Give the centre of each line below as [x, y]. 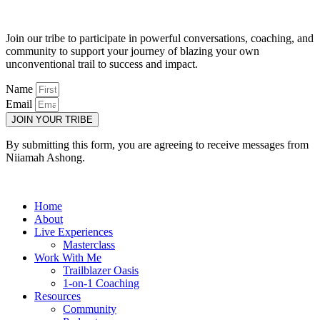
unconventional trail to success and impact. [103, 64]
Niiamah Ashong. [45, 158]
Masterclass [89, 245]
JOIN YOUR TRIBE [52, 120]
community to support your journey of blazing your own [132, 51]
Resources [57, 296]
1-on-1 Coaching [101, 284]
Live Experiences [74, 232]
